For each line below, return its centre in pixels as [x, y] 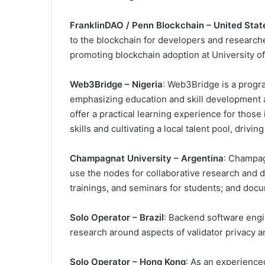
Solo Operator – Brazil [117, 218]
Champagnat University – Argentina [147, 159]
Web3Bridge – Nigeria [116, 85]
